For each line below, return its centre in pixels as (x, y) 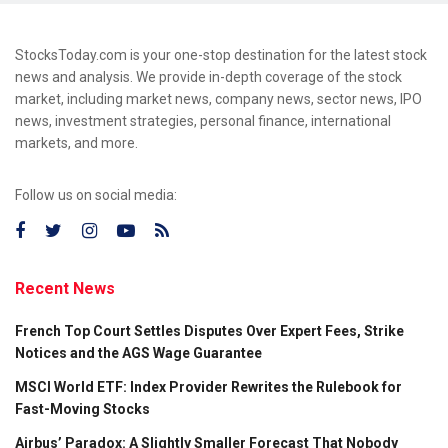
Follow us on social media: (96, 194)
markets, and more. (76, 142)
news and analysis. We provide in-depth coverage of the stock (208, 76)
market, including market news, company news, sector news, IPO (218, 98)
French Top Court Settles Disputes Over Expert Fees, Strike (209, 330)
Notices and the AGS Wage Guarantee (138, 352)
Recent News (65, 288)
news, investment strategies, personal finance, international (203, 120)
